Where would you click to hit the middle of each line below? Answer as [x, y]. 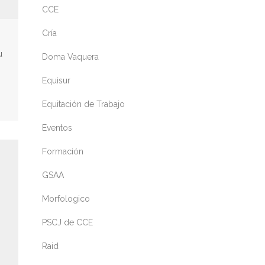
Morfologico [66, 199]
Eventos [57, 128]
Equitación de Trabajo [83, 104]
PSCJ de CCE [67, 222]
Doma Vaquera [70, 57]
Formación [63, 151]
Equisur [56, 80]
